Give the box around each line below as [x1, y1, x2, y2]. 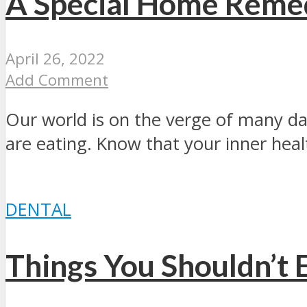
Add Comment [5, 69, 108, 90]
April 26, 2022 [5, 47, 105, 69]
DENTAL [5, 197, 71, 221]
